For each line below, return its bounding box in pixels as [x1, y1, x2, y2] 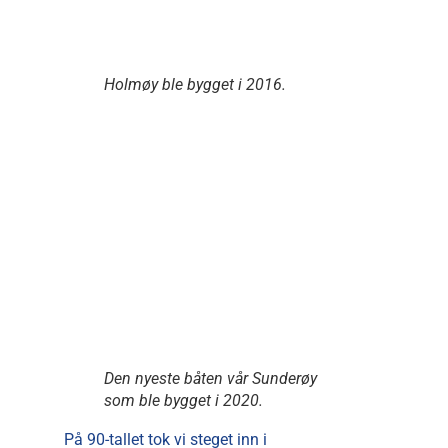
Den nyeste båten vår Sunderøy [104, 369, 317, 389]
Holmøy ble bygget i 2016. [104, 75, 286, 95]
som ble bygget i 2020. [104, 391, 263, 411]
